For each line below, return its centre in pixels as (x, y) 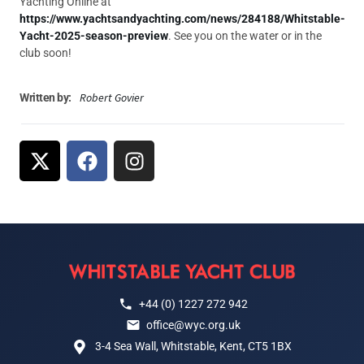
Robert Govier (111, 98)
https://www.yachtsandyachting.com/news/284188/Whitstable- (182, 18)
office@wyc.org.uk (193, 325)
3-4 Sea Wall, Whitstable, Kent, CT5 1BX (193, 347)
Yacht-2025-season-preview (94, 35)
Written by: (45, 98)
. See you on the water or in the (245, 35)
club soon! (45, 52)
